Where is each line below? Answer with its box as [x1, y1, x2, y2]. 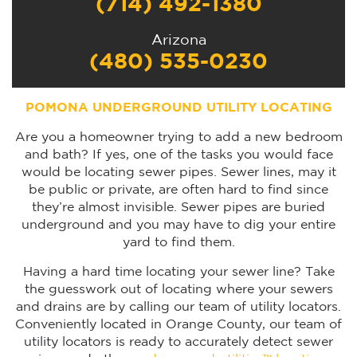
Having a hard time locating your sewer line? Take [22, 266, 335, 278]
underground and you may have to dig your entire [22, 219, 335, 231]
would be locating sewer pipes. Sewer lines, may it [21, 167, 336, 178]
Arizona [151, 34, 206, 47]
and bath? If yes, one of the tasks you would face [24, 149, 333, 161]
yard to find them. [122, 237, 235, 249]
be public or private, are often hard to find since [29, 184, 328, 196]
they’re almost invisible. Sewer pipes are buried [32, 202, 325, 214]
